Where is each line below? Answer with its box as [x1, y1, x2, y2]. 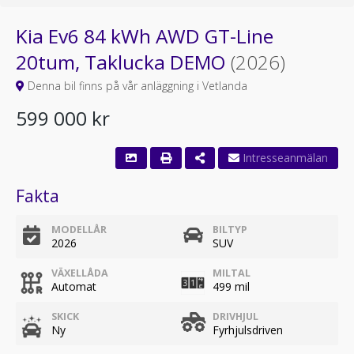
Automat [51, 279, 96, 294]
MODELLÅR [51, 223, 107, 236]
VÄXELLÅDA [51, 266, 108, 280]
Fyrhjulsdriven [213, 322, 283, 337]
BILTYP [213, 223, 247, 236]
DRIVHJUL [213, 310, 258, 323]
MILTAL [213, 266, 250, 280]
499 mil [213, 279, 250, 294]
